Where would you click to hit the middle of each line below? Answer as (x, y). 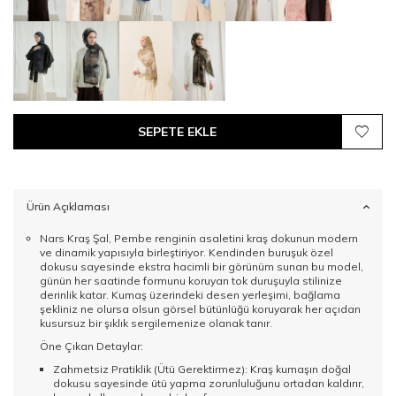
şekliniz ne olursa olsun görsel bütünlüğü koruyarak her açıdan (200, 309)
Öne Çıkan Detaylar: (91, 346)
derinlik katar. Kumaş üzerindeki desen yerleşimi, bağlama (190, 295)
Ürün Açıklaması (68, 207)
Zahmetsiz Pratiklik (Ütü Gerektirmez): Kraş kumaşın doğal (202, 369)
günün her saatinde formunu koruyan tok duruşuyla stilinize (191, 281)
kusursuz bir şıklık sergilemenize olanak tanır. (156, 324)
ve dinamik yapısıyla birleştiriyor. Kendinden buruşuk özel (187, 253)
